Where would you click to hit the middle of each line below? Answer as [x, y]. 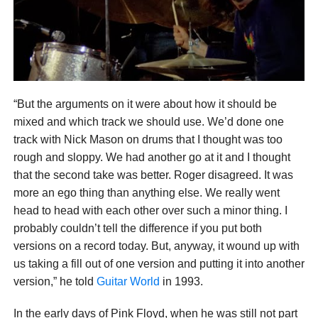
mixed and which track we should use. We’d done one [148, 121]
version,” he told [55, 281]
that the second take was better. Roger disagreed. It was [153, 175]
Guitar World [128, 281]
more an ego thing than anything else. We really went [146, 192]
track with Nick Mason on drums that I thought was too [148, 139]
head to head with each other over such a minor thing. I [150, 210]
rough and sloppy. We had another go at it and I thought [152, 157]
